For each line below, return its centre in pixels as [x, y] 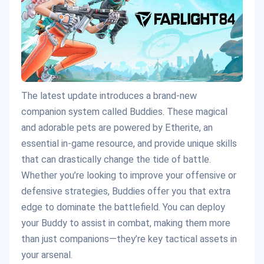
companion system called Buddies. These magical [124, 112]
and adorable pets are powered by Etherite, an [117, 128]
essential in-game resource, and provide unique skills [129, 144]
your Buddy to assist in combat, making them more [126, 223]
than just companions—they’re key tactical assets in [129, 239]
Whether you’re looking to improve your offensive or [129, 176]
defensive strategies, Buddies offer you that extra [126, 192]
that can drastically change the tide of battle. [116, 160]
